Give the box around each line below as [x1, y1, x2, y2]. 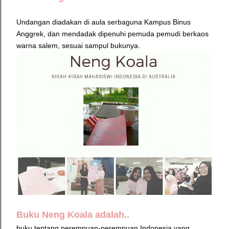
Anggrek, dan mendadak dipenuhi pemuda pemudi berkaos [16, 30, 209, 38]
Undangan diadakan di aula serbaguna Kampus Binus [16, 18, 191, 27]
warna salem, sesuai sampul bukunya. [16, 41, 140, 50]
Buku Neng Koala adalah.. [16, 210, 129, 220]
